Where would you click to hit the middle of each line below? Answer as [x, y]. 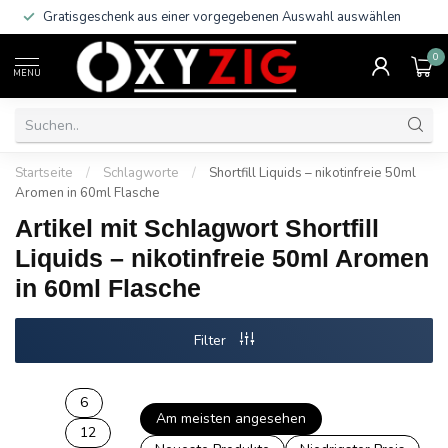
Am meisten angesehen [231, 418]
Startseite [44, 173]
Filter [212, 340]
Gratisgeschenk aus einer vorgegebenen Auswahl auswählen [222, 17]
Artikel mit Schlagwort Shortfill [197, 228]
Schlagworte [141, 173]
